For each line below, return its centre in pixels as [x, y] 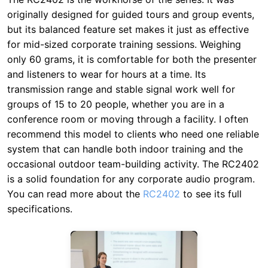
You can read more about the [75, 194]
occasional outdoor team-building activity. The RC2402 [133, 164]
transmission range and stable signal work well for [121, 89]
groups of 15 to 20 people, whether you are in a [116, 104]
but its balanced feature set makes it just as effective [128, 30]
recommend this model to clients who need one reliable [133, 134]
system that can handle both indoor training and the [125, 149]
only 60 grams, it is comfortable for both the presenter [132, 60]
